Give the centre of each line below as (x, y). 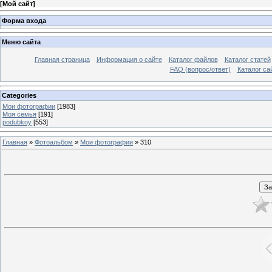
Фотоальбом (54, 142)
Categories (19, 95)
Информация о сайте (129, 60)
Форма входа (24, 20)
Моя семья (19, 114)
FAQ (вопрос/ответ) (200, 70)
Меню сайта (21, 42)
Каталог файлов (193, 60)
